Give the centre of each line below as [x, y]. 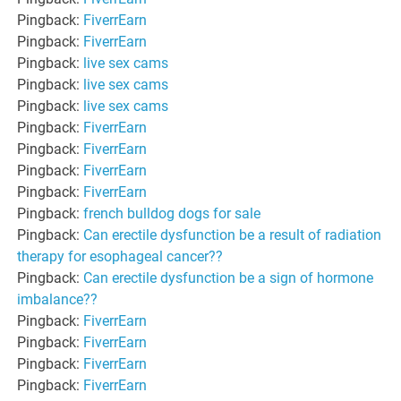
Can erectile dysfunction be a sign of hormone [229, 277]
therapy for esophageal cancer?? [120, 256]
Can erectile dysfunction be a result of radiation [233, 235]
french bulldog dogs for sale [172, 213]
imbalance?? [58, 299]
